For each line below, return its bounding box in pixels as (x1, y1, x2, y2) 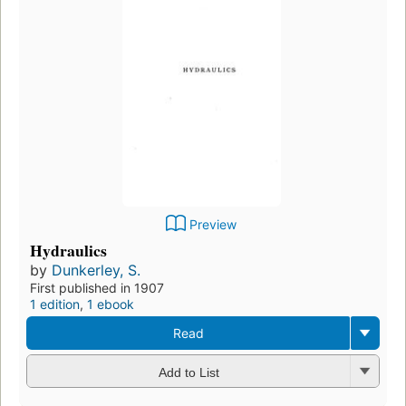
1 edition (30, 296, 80, 313)
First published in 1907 (30, 280, 164, 296)
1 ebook (87, 296, 134, 313)
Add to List (158, 364, 219, 380)
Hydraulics (30, 238, 107, 263)
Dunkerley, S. (52, 261, 140, 280)
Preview (189, 217, 237, 233)
